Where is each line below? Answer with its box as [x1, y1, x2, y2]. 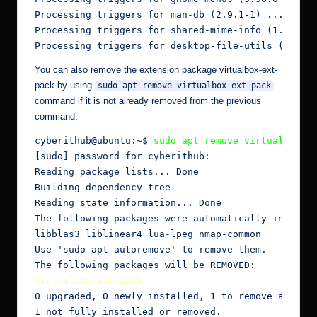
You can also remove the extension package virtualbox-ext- [35, 64, 277, 76]
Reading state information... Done [35, 197, 221, 209]
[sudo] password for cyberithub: [35, 151, 210, 162]
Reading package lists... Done [35, 166, 199, 178]
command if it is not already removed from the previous [35, 96, 261, 107]
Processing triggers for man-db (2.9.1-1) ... [35, 9, 284, 21]
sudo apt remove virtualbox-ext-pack [97, 81, 271, 91]
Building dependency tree [35, 182, 171, 193]
